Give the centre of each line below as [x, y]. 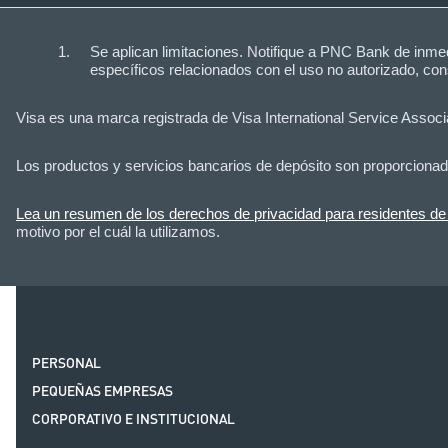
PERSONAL [66, 363]
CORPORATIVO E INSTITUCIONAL [133, 419]
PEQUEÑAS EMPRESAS [102, 391]
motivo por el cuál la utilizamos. [118, 231]
